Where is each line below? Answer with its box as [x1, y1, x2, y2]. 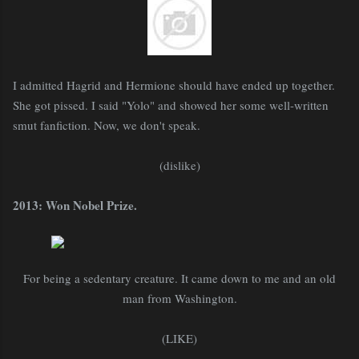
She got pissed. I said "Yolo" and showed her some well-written [13, 96, 329, 113]
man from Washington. [122, 289, 237, 306]
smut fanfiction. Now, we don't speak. [13, 116, 200, 133]
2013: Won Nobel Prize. [13, 196, 137, 214]
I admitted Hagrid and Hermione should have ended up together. [13, 76, 335, 93]
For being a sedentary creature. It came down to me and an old [23, 269, 336, 286]
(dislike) [159, 156, 200, 173]
